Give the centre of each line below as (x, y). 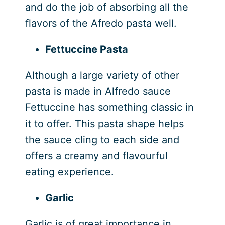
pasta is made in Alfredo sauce (98, 92)
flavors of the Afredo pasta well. (102, 23)
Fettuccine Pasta (86, 49)
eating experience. (69, 172)
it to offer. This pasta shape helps (104, 124)
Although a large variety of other (102, 76)
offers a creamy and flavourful (96, 156)
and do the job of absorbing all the (106, 7)
